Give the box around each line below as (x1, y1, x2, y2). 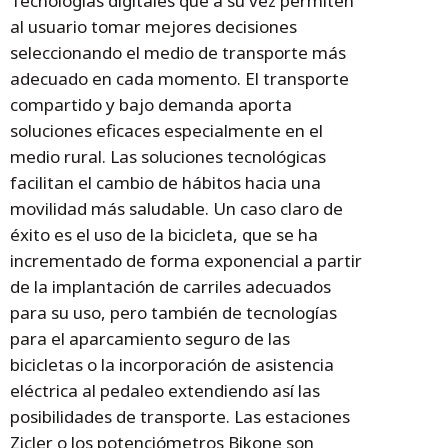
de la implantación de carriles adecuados (10, 275, 331, 299)
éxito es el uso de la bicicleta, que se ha (10, 223, 318, 247)
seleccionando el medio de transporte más (10, 41, 346, 65)
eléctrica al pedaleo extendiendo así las (10, 379, 320, 403)
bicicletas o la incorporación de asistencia (10, 353, 334, 377)
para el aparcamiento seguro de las (10, 327, 290, 351)
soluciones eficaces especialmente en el (10, 119, 323, 143)
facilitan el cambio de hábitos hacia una (10, 171, 321, 195)
